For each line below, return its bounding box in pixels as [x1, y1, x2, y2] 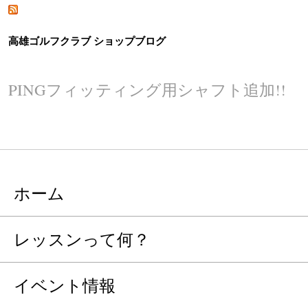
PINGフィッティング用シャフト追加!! [8, 78, 286, 100]
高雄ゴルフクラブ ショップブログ [8, 35, 166, 48]
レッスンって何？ [14, 228, 150, 250]
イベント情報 [14, 274, 115, 296]
